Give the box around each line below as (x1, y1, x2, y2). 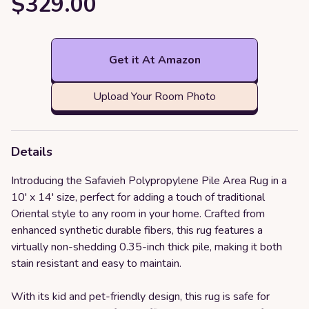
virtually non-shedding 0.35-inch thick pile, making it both (11, 239, 282, 255)
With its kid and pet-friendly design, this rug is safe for (11, 289, 270, 304)
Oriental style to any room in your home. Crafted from (11, 206, 265, 221)
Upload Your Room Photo (93, 89, 216, 104)
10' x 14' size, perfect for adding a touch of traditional (11, 190, 265, 205)
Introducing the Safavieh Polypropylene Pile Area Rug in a (11, 173, 287, 188)
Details (11, 143, 52, 160)
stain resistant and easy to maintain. (11, 256, 181, 271)
